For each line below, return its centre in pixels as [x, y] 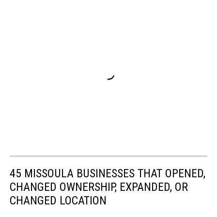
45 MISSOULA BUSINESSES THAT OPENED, [108, 174]
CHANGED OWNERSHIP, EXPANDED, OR [99, 187]
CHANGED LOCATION [58, 201]
